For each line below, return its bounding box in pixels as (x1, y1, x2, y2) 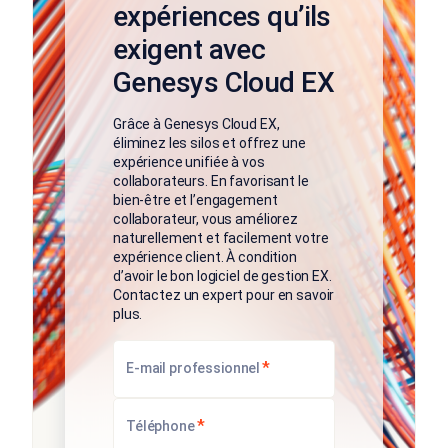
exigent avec (113, 33, 266, 67)
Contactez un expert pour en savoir (113, 287, 335, 304)
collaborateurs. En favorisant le (113, 173, 309, 190)
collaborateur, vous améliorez (113, 211, 298, 228)
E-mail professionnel (126, 360, 261, 377)
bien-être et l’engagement (113, 192, 278, 209)
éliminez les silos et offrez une (113, 135, 306, 152)
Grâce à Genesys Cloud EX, (113, 116, 280, 133)
